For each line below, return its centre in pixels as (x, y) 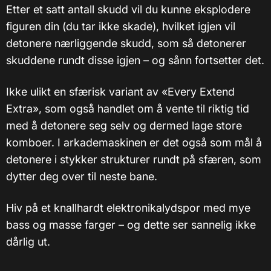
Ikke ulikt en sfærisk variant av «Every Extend (120, 91)
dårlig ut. (28, 241)
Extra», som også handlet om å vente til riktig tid (128, 108)
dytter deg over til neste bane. (82, 176)
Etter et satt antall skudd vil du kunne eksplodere (128, 9)
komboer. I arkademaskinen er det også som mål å (134, 142)
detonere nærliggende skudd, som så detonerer (126, 43)
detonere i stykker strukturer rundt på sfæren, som (134, 159)
